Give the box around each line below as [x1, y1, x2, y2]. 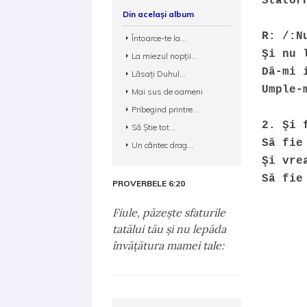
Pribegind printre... [132, 104, 199, 114]
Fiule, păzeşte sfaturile [112, 206, 226, 219]
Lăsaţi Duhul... [132, 69, 186, 79]
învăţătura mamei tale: [112, 238, 225, 252]
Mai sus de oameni [132, 86, 204, 97]
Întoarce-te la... [132, 33, 187, 43]
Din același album [123, 9, 195, 19]
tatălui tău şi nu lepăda [112, 222, 227, 236]
